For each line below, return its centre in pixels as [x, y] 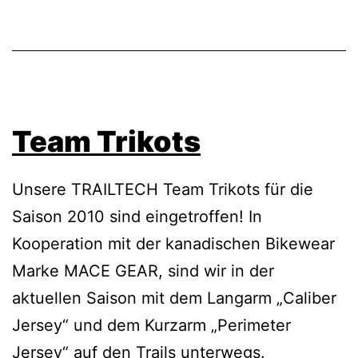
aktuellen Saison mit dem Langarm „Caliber [174, 298]
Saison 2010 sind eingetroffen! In [137, 217]
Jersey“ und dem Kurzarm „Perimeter [151, 326]
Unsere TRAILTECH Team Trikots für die [163, 190]
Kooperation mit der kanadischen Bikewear [173, 244]
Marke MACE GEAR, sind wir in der [143, 271]
